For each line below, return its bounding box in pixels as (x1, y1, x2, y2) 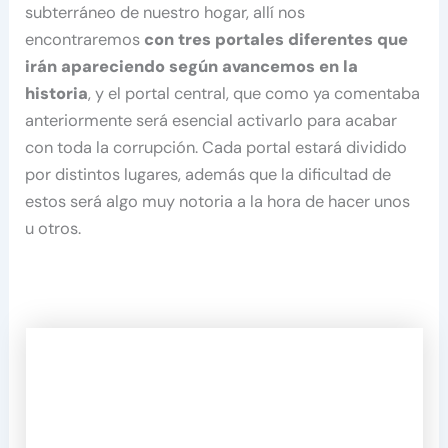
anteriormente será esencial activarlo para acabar (25, 109, 398, 131)
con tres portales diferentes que (144, 28, 409, 50)
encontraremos (25, 28, 145, 50)
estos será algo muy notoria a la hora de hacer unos (25, 190, 411, 212)
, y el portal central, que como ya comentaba (88, 82, 421, 104)
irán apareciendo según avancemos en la (25, 55, 359, 77)
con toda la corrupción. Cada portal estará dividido (25, 136, 408, 158)
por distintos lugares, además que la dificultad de (25, 163, 392, 185)
